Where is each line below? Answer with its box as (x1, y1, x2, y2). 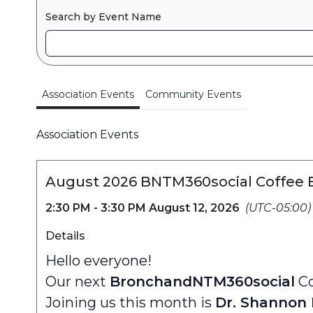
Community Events (145, 88, 241, 101)
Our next (45, 273, 110, 290)
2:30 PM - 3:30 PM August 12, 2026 (45, 201, 240, 214)
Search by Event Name (45, 10, 161, 23)
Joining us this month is (45, 294, 215, 311)
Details (45, 229, 85, 242)
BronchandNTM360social (110, 273, 295, 290)
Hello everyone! (45, 252, 152, 269)
